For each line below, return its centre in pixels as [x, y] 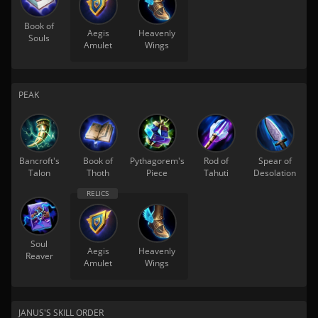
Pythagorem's [157, 161]
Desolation [275, 173]
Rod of [216, 161]
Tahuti [216, 173]
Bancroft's [39, 161]
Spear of [275, 161]
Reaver [39, 256]
